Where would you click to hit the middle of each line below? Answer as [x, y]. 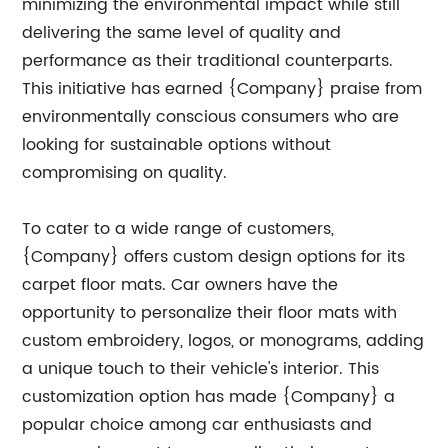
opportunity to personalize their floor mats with [210, 313]
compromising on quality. [125, 173]
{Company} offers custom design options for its [214, 257]
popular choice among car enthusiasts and [197, 425]
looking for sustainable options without [177, 145]
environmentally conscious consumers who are [211, 117]
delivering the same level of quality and [182, 33]
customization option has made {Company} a [209, 397]
